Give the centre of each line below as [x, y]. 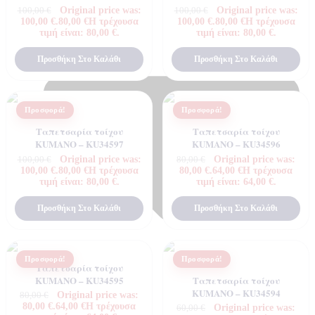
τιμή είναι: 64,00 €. [236, 181]
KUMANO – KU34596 [236, 144]
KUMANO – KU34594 [236, 292]
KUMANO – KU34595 [79, 280]
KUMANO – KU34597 [79, 144]
